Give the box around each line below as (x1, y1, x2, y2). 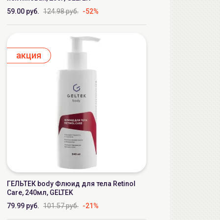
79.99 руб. (7, 202, 39, 210)
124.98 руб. (43, 7, 79, 15)
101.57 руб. (43, 202, 79, 210)
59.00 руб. (7, 7, 39, 15)
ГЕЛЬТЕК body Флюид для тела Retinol (7, 180, 136, 188)
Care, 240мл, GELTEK (7, 189, 73, 196)
